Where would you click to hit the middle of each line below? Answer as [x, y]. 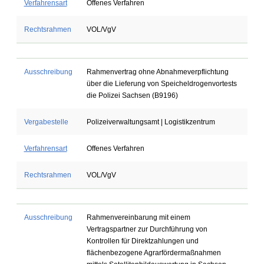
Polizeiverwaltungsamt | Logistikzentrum [151, 122]
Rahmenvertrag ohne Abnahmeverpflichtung [157, 72]
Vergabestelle [46, 122]
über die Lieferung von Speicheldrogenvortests [161, 84]
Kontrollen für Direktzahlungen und [142, 241]
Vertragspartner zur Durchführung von [147, 229]
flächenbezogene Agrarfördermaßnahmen [154, 253]
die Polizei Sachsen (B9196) [132, 95]
